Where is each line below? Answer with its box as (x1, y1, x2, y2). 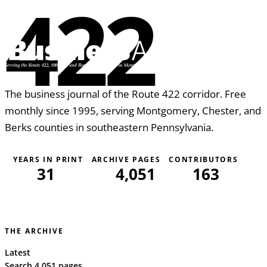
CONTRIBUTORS (169, 154, 238, 164)
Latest (5, 246, 30, 258)
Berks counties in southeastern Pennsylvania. (5, 119, 213, 134)
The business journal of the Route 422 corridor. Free (5, 86, 246, 101)
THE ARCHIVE (5, 225, 64, 236)
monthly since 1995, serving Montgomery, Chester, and (5, 103, 261, 117)
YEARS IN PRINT (13, 154, 83, 164)
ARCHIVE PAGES (91, 154, 161, 164)
